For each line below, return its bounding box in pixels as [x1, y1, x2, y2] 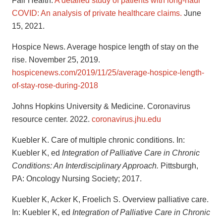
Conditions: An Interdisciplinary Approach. [12, 162, 161, 170]
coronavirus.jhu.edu [92, 115, 161, 124]
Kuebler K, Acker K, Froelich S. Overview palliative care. [12, 195, 209, 204]
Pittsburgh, [161, 162, 198, 170]
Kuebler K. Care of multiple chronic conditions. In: [12, 136, 185, 145]
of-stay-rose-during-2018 [12, 81, 98, 90]
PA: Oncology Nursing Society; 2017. [12, 174, 142, 183]
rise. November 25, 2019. [12, 55, 100, 64]
